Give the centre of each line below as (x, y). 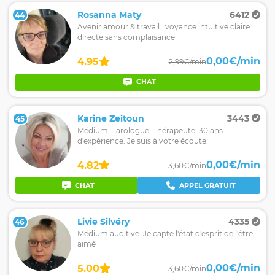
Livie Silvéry (103, 222)
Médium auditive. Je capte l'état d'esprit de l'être (165, 234)
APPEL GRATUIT (207, 185)
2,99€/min (187, 62)
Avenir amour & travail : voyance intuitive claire (164, 27)
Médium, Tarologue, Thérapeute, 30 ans (150, 130)
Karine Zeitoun (111, 118)
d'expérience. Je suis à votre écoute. (143, 141)
